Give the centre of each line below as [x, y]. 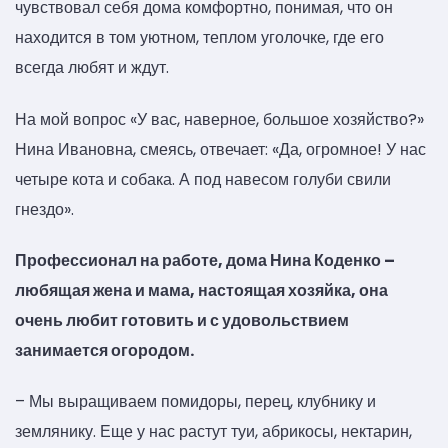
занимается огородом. [104, 351]
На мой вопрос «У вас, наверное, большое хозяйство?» [219, 119]
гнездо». [44, 209]
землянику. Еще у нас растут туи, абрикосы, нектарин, [213, 432]
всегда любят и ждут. [92, 68]
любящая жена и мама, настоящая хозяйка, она [201, 291]
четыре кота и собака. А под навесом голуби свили [203, 179]
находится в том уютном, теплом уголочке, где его [199, 38]
